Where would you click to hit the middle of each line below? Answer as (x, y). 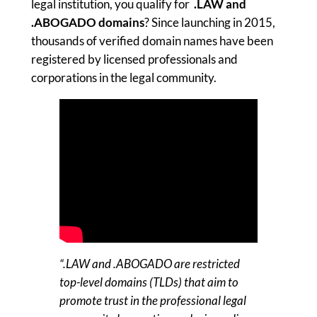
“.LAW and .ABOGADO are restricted (149, 263)
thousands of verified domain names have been (152, 41)
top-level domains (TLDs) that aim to (149, 282)
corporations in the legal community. (123, 78)
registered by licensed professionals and (134, 59)
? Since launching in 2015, (209, 23)
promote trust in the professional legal (152, 300)
